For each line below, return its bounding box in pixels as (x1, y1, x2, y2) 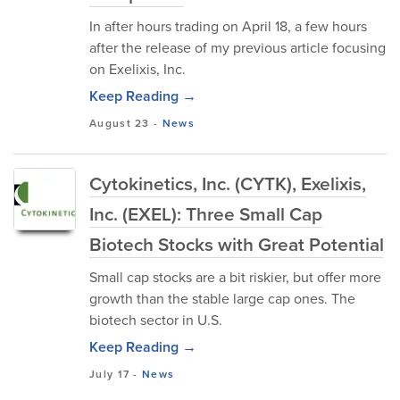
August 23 (89, 115, 150, 130)
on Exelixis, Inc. (89, 59, 186, 79)
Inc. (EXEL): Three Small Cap (89, 200, 322, 227)
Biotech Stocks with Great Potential (89, 230, 384, 257)
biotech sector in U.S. (89, 310, 222, 329)
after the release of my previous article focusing (89, 37, 386, 57)
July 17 (89, 366, 130, 381)
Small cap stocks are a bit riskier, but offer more (89, 267, 381, 287)
